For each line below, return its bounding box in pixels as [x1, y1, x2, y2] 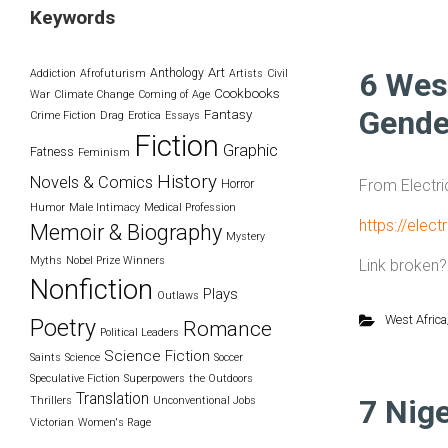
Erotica [128, 108, 161, 122]
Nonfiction [30, 273, 153, 306]
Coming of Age [138, 87, 210, 101]
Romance [183, 316, 272, 341]
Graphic [223, 140, 278, 160]
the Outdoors [189, 371, 253, 385]
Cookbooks [214, 85, 280, 101]
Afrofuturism [80, 66, 146, 80]
